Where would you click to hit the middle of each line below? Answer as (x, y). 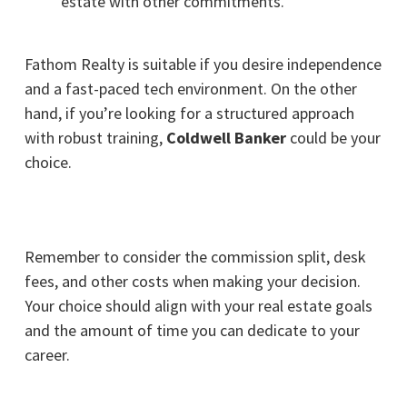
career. (47, 354)
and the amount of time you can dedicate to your (192, 330)
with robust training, (95, 137)
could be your (335, 137)
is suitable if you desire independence (253, 64)
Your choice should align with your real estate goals (198, 305)
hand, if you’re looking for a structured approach (189, 113)
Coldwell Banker (228, 137)
